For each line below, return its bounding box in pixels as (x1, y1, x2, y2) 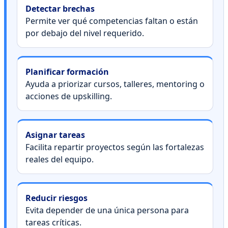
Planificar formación (25, 66, 109, 77)
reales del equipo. (25, 153, 94, 165)
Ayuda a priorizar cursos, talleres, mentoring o (25, 78, 205, 90)
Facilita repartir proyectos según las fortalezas (25, 141, 204, 153)
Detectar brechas (25, 3, 95, 14)
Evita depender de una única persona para (25, 204, 189, 216)
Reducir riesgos (25, 192, 88, 204)
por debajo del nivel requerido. (25, 27, 144, 39)
